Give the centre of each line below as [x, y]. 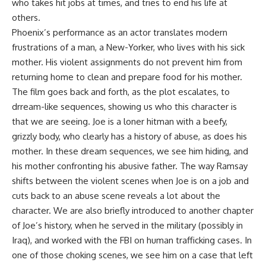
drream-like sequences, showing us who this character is [124, 107]
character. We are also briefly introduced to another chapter [133, 211]
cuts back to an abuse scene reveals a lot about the [116, 196]
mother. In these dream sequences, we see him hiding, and [130, 151]
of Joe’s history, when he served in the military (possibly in [127, 226]
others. [26, 18]
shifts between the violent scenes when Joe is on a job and [130, 181]
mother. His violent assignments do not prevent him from [127, 62]
